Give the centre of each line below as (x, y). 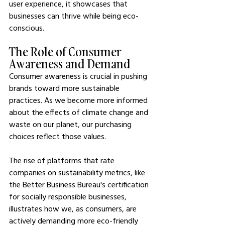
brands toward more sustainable (65, 88)
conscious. (27, 28)
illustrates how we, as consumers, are (74, 209)
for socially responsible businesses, (69, 197)
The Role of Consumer (67, 52)
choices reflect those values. (58, 136)
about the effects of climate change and (80, 112)
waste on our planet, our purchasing (71, 124)
